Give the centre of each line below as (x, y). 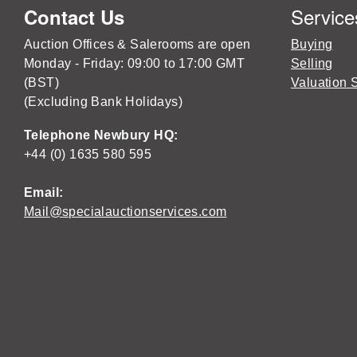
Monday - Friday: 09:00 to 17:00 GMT (134, 63)
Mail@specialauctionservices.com (126, 211)
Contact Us (74, 16)
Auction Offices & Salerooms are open (137, 44)
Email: (44, 192)
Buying (312, 44)
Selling (312, 63)
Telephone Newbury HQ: (103, 135)
